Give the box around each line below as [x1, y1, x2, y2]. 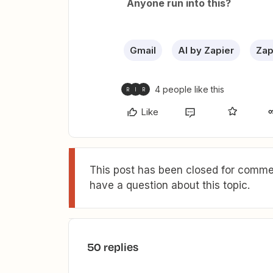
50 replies [87, 239, 138, 255]
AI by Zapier [178, 44, 234, 56]
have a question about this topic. [90, 179, 250, 191]
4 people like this [155, 84, 224, 94]
